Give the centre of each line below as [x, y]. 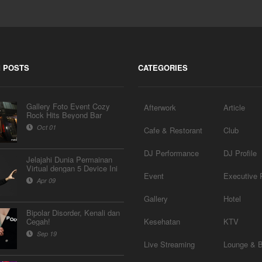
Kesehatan [162, 222]
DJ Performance [171, 153]
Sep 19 [46, 234]
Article [235, 108]
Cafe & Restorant [173, 130]
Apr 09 [45, 181]
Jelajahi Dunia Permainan [69, 160]
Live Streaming [169, 244]
